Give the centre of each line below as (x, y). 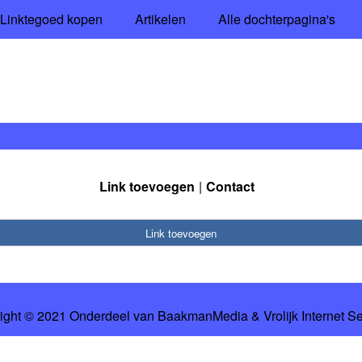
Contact (230, 186)
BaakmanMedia (202, 316)
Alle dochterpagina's (276, 19)
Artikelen (160, 19)
